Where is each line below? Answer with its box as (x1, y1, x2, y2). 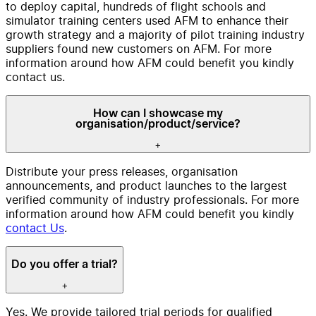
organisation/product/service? (75, 119, 241, 130)
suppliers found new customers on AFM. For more (6, 42, 272, 56)
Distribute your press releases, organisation (6, 164, 238, 179)
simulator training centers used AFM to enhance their (6, 13, 288, 28)
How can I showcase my (93, 108, 223, 119)
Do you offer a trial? (11, 259, 118, 270)
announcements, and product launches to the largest (6, 178, 287, 193)
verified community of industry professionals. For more (6, 193, 299, 207)
